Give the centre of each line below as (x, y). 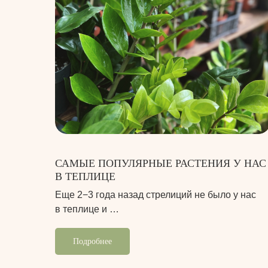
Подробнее (92, 241)
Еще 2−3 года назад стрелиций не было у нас (156, 195)
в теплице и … (87, 209)
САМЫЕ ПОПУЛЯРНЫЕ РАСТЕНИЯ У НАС (161, 164)
